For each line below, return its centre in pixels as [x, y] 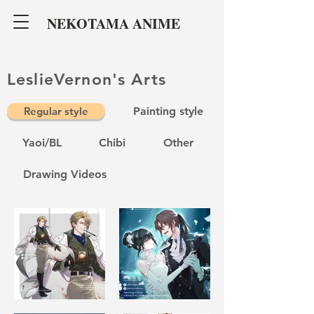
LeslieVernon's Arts [87, 79]
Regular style [56, 111]
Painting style [168, 111]
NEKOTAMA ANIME [114, 23]
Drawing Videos [64, 174]
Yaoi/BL [42, 143]
